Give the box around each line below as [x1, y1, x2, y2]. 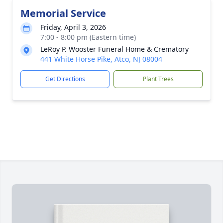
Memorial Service [20, 6, 106, 20]
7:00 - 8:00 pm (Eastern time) [40, 32, 136, 42]
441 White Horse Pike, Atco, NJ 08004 [40, 54, 162, 64]
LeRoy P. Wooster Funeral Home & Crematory [40, 44, 189, 54]
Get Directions [45, 75, 85, 83]
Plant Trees [142, 75, 174, 83]
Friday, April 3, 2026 [40, 22, 106, 32]
